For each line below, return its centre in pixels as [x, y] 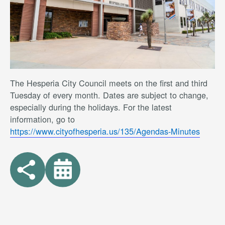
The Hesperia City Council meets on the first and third [109, 83]
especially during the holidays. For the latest [91, 107]
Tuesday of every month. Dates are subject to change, [109, 95]
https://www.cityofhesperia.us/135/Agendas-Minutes [105, 131]
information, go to [42, 119]
